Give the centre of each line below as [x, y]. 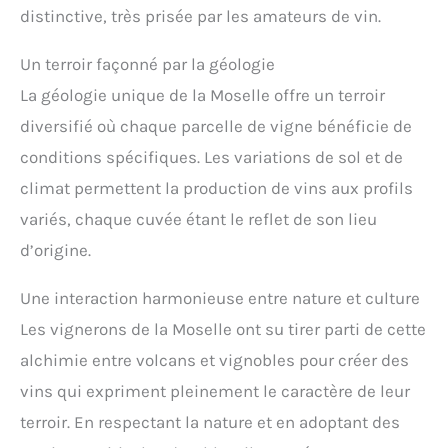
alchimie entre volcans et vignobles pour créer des [214, 360]
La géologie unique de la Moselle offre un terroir [202, 95]
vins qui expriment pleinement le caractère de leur [215, 391]
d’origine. [55, 250]
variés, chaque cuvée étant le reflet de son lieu [198, 219]
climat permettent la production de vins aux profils [216, 188]
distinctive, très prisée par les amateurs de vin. [200, 16]
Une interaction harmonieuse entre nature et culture [220, 298]
